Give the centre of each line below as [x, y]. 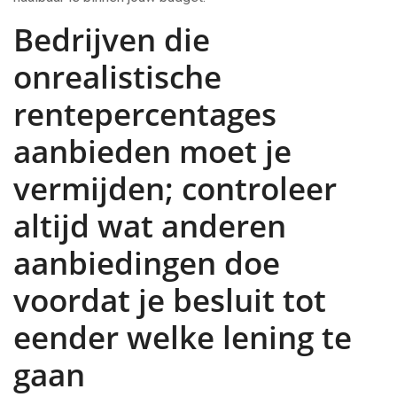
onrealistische [117, 77]
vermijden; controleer [175, 188]
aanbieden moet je [152, 151]
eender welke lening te [183, 337]
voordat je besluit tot [170, 300]
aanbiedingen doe [147, 263]
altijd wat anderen [150, 226]
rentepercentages [145, 114]
